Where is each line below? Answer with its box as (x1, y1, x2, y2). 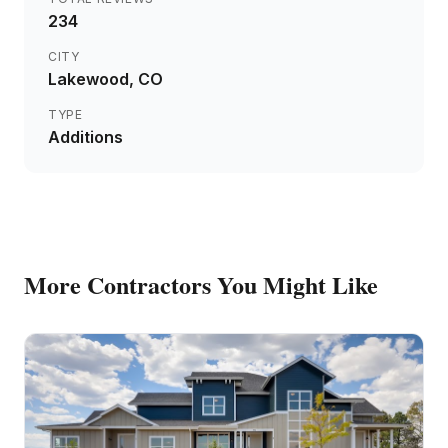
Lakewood (48, 69, 129, 89)
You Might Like (211, 267, 378, 302)
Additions (48, 127, 123, 147)
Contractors (87, 267, 211, 302)
